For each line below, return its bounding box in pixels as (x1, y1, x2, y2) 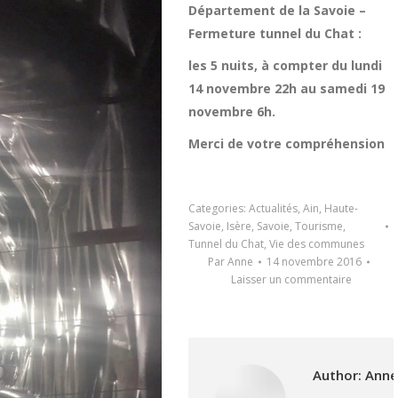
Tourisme (295, 219, 343, 234)
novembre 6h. (188, 103, 275, 120)
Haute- (324, 201, 358, 216)
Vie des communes (269, 236, 364, 251)
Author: (313, 366, 362, 384)
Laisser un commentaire (230, 272, 352, 287)
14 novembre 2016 (266, 254, 362, 269)
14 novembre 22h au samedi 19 (188, 80, 385, 97)
